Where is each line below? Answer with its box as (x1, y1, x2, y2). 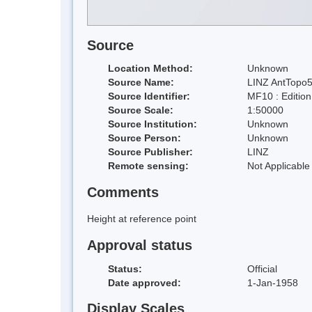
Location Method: (108, 63, 193, 75)
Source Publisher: (108, 146, 193, 158)
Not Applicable (247, 160, 310, 172)
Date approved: (108, 276, 181, 288)
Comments (87, 185, 159, 201)
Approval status (87, 237, 192, 253)
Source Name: (108, 77, 174, 88)
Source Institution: (108, 118, 197, 130)
